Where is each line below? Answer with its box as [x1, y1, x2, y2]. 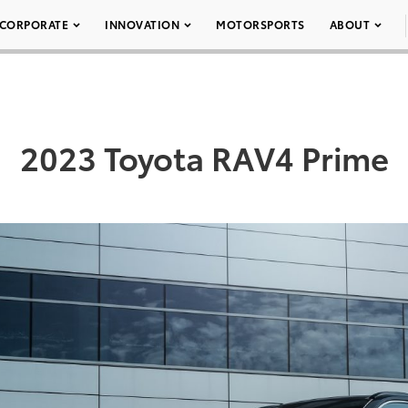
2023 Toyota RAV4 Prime [19, 134, 389, 179]
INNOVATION [105, 16, 179, 32]
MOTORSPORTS [216, 16, 305, 32]
